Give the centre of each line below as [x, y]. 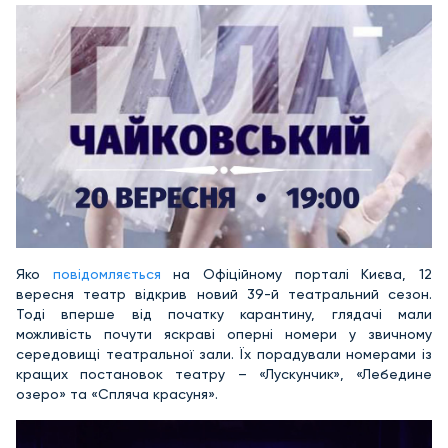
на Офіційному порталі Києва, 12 [303, 274]
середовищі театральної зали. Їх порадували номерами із [224, 354]
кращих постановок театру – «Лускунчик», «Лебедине [224, 374]
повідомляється [113, 274]
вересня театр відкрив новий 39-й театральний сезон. [224, 294]
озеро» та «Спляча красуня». [117, 394]
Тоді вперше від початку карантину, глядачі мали [224, 314]
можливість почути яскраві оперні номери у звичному [224, 334]
